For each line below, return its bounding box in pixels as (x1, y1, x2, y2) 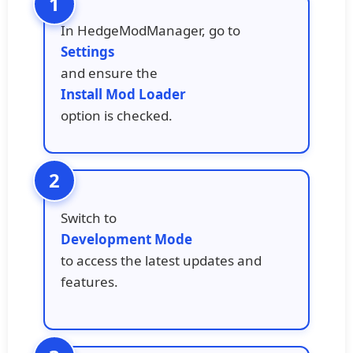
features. (61, 272, 118, 291)
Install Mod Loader (61, 85, 186, 104)
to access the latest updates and (61, 251, 262, 269)
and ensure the (61, 64, 158, 83)
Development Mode (61, 229, 192, 248)
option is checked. (61, 106, 173, 125)
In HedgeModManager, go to (61, 21, 240, 40)
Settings (61, 43, 114, 61)
